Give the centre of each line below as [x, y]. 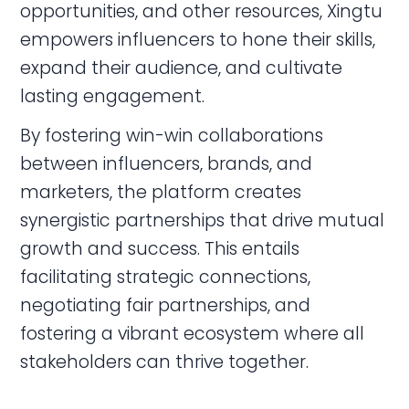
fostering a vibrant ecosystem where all [193, 333]
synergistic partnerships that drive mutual [203, 220]
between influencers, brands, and [167, 163]
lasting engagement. [113, 97]
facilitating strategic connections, [166, 277]
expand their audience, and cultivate [182, 68]
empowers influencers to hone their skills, [198, 40]
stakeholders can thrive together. [165, 362]
